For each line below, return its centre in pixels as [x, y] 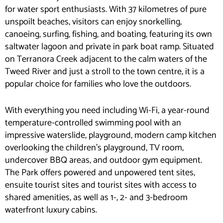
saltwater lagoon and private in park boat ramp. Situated [110, 47]
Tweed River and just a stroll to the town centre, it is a [105, 71]
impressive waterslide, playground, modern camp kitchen [111, 136]
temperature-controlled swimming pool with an [93, 123]
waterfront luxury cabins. [51, 210]
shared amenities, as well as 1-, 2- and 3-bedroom [96, 198]
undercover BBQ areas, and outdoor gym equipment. [104, 161]
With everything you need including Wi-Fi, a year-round [107, 111]
